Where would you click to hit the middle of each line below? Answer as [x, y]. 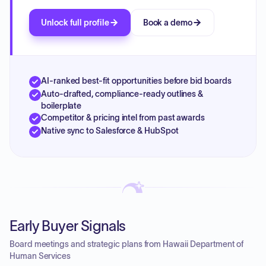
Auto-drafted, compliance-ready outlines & [122, 94]
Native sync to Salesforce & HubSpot [110, 131]
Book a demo [167, 23]
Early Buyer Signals [68, 226]
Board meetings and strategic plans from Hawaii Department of [126, 244]
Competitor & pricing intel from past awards [123, 118]
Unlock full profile [75, 23]
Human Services [40, 256]
